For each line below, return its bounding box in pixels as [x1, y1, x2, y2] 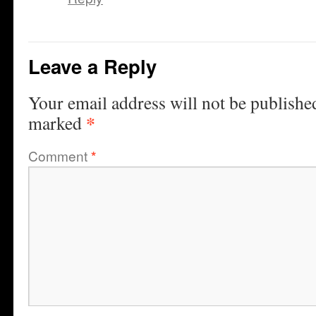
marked [28, 111, 86, 135]
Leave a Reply [28, 52, 157, 80]
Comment [28, 146, 91, 165]
